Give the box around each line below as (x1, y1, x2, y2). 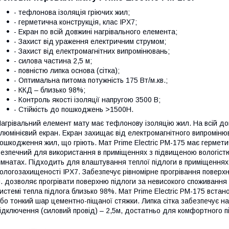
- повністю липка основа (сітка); (14, 66, 120, 75)
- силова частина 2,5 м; (14, 57, 92, 65)
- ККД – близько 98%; (14, 86, 85, 95)
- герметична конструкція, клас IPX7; (14, 18, 137, 27)
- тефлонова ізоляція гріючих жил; (14, 8, 130, 17)
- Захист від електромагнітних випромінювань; (14, 47, 170, 56)
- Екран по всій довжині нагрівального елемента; (14, 28, 177, 36)
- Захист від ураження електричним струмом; (14, 37, 166, 46)
